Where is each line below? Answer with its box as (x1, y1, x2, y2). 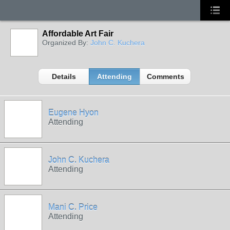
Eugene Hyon (48, 108, 99, 117)
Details (51, 72, 76, 81)
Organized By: (42, 39, 90, 47)
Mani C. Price (48, 203, 98, 212)
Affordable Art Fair (42, 29, 113, 38)
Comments (146, 72, 184, 81)
